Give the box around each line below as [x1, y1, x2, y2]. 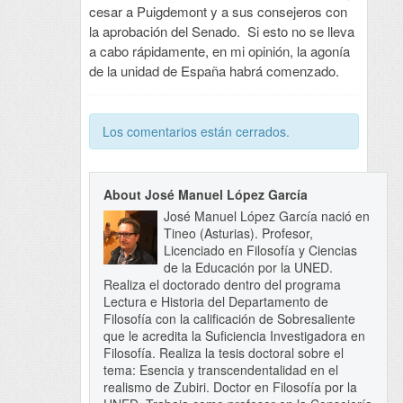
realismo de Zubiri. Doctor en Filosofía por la [103, 378, 357, 397]
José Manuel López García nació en [163, 207, 370, 226]
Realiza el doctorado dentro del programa [103, 275, 341, 294]
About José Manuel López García [103, 185, 308, 204]
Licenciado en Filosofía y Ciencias [163, 241, 357, 260]
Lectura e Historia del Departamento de [103, 292, 328, 311]
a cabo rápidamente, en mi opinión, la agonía [88, 41, 350, 61]
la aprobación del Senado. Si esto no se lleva [88, 22, 354, 41]
